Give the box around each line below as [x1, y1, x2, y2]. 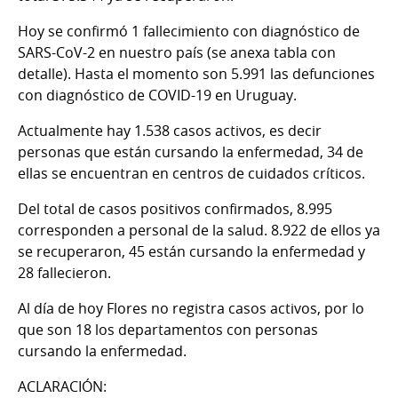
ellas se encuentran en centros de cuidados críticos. [18, 163, 365, 184]
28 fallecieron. [18, 263, 111, 283]
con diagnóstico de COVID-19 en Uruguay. [18, 85, 297, 106]
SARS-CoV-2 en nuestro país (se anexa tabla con [18, 43, 336, 63]
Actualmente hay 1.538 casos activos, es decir [18, 121, 322, 141]
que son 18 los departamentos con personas [18, 320, 318, 340]
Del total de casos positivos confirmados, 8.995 [18, 199, 332, 219]
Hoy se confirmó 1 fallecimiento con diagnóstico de [18, 21, 360, 42]
